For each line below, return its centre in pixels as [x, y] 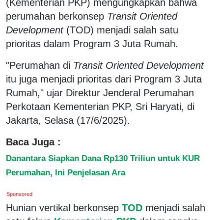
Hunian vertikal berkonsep [62, 207]
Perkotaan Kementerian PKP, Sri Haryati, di [100, 106]
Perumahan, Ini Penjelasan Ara [66, 172]
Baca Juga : [33, 142]
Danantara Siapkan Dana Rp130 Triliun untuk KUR [103, 158]
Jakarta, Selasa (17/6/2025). [68, 120]
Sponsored [20, 194]
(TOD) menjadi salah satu [121, 30]
